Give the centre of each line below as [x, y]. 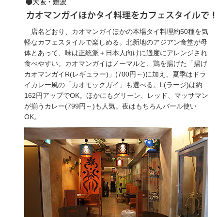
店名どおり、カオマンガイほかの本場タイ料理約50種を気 [116, 31]
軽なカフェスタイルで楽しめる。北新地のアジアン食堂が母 [116, 42]
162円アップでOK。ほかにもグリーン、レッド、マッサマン [116, 95]
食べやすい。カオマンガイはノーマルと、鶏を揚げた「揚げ [116, 63]
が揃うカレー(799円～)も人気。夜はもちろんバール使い [110, 106]
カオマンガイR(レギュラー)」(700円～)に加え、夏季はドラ [115, 74]
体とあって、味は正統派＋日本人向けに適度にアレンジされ [116, 53]
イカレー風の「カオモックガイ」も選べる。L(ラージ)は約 [113, 85]
